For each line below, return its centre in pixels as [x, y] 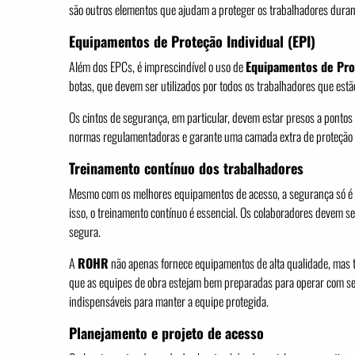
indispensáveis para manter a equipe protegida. [169, 301]
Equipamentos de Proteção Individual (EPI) [192, 41]
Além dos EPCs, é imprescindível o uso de [157, 67]
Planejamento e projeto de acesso [166, 333]
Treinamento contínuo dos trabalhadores [186, 168]
